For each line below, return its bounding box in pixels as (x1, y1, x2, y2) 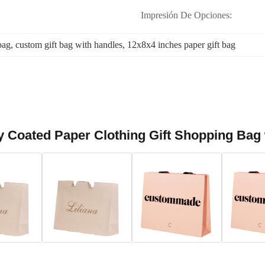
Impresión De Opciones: (141, 10, 232, 20)
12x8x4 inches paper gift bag (127, 40, 235, 50)
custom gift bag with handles (15, 40, 122, 50)
